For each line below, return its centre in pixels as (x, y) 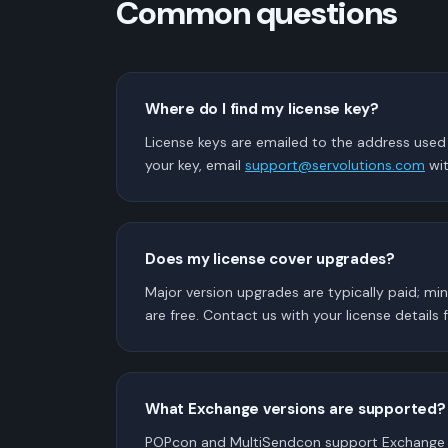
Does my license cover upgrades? (270, 258)
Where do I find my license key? (262, 108)
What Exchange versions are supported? (295, 408)
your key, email (195, 164)
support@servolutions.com (335, 164)
